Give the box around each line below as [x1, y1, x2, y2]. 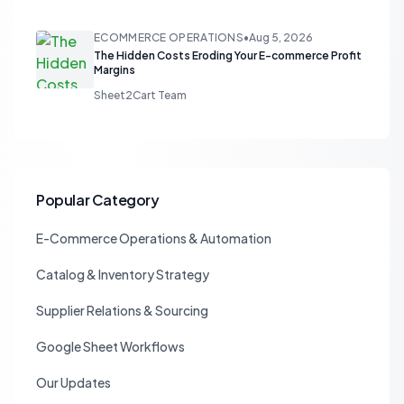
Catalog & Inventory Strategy [36, 266, 209, 283]
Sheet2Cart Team [94, 88, 187, 103]
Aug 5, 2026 [249, 31, 313, 45]
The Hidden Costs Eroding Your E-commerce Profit [94, 49, 362, 63]
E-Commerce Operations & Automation [36, 230, 271, 247]
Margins [94, 63, 135, 78]
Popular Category [36, 190, 160, 210]
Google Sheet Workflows [36, 338, 185, 355]
